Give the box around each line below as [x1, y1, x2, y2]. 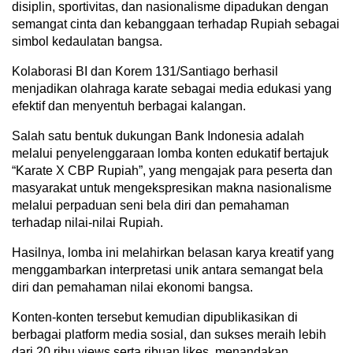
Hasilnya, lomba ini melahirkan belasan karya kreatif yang [12, 245, 334, 259]
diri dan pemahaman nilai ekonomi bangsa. [12, 280, 253, 294]
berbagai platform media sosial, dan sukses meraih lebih [12, 327, 326, 341]
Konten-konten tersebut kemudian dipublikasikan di [12, 310, 298, 324]
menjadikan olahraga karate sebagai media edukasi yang [12, 81, 332, 95]
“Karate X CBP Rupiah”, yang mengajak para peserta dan [12, 163, 333, 177]
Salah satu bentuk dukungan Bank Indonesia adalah [12, 128, 304, 143]
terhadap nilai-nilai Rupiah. [12, 215, 163, 229]
